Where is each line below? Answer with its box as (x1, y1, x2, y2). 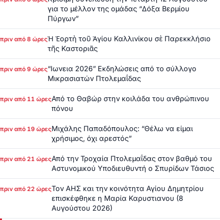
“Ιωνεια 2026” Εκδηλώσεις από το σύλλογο (48, 64, 196, 73)
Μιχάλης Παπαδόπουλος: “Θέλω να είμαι (52, 124, 193, 133)
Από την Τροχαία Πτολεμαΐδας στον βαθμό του (52, 154, 212, 163)
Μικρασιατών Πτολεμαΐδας (48, 74, 141, 83)
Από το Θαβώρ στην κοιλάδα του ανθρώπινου (52, 94, 209, 103)
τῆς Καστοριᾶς (48, 44, 98, 53)
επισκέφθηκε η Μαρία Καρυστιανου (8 (52, 194, 183, 203)
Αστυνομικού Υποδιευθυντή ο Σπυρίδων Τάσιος (52, 164, 214, 173)
